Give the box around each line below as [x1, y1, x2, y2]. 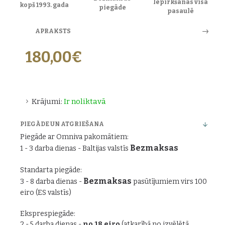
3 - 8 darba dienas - [20, 177, 83, 186]
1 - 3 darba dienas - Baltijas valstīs [20, 144, 130, 153]
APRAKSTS [35, 28, 71, 35]
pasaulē [167, 7, 194, 15]
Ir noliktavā [64, 97, 106, 106]
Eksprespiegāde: [20, 209, 75, 218]
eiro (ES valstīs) [20, 188, 71, 197]
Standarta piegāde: [20, 166, 82, 174]
